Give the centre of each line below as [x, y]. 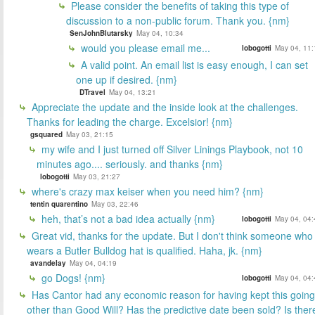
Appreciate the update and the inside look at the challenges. [163, 107]
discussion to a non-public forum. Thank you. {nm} [178, 20]
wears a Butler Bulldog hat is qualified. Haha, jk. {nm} [144, 250]
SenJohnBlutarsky [101, 33]
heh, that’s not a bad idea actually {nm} [127, 218]
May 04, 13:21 [133, 92]
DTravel [92, 92]
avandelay [48, 263]
